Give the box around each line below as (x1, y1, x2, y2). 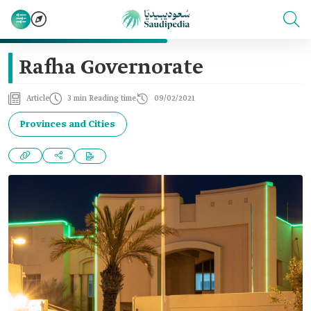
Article (26, 94, 49, 103)
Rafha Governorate (19, 55, 203, 81)
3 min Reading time (67, 94, 136, 103)
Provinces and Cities (20, 118, 115, 131)
